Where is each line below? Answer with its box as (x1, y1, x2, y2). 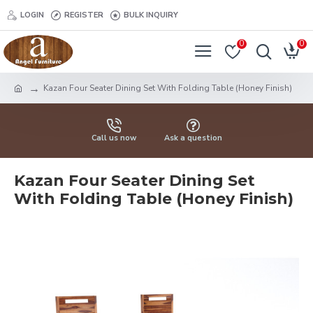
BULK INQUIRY (124, 9, 178, 20)
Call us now (91, 133, 136, 143)
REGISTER (64, 9, 103, 20)
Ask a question (163, 133, 222, 143)
